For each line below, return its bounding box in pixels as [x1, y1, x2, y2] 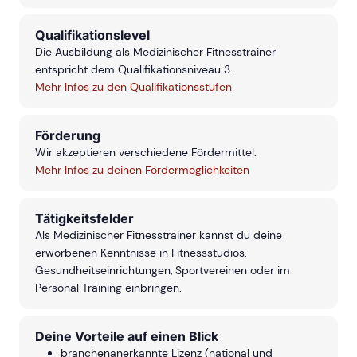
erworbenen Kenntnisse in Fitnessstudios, [35, 245, 246, 261]
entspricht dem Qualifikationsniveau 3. [35, 62, 233, 77]
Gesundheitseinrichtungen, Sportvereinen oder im [35, 263, 290, 278]
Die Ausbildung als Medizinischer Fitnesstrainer [35, 45, 276, 60]
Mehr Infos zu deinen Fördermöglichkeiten [35, 163, 249, 178]
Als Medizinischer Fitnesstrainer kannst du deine [35, 228, 282, 243]
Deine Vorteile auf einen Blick [35, 328, 218, 345]
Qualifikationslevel [35, 27, 150, 44]
